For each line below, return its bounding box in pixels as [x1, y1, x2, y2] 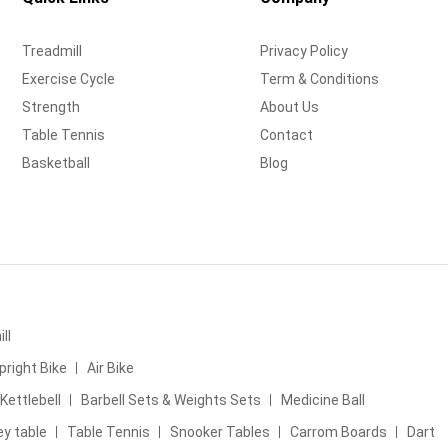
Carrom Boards [290, 424, 387, 441]
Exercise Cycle [22, 70, 116, 87]
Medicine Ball [281, 392, 365, 409]
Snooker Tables [170, 424, 270, 441]
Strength [22, 98, 81, 115]
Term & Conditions [259, 70, 379, 87]
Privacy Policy [259, 42, 348, 59]
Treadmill [22, 42, 83, 59]
